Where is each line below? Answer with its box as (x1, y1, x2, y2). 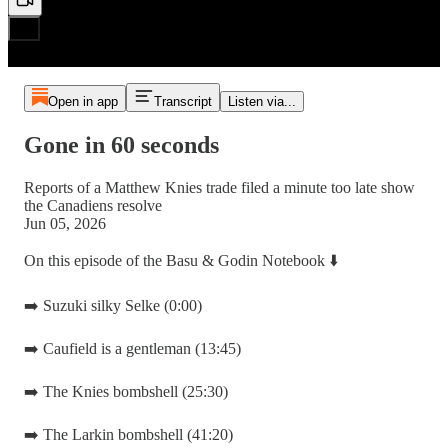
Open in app (47, 94, 118, 109)
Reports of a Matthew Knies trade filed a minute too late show (24, 178, 415, 196)
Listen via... (227, 94, 296, 109)
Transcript (153, 94, 212, 109)
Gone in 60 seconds (24, 131, 219, 158)
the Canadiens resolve (24, 196, 162, 214)
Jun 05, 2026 (24, 214, 106, 232)
